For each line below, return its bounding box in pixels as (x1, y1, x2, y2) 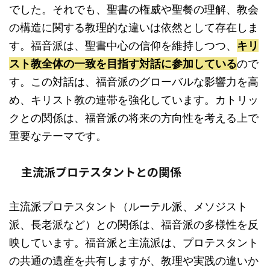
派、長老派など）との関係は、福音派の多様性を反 (9, 218, 259, 231)
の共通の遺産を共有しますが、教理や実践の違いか (9, 254, 259, 267)
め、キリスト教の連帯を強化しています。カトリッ (9, 93, 259, 106)
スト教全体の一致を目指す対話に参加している (9, 57, 237, 70)
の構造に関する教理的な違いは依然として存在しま (9, 21, 259, 34)
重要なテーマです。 (9, 130, 107, 142)
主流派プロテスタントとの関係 (21, 163, 181, 180)
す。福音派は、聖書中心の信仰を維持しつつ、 (9, 39, 237, 52)
